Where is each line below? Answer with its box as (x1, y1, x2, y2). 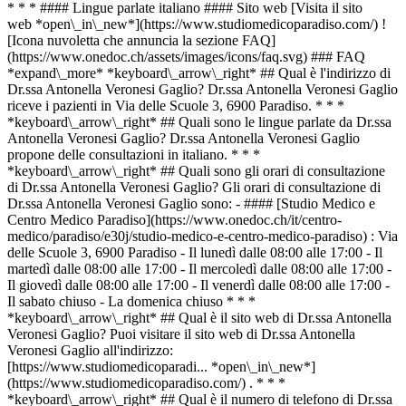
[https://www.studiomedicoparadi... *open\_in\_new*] (7, 359, 315, 374)
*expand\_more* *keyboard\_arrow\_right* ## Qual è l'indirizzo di (7, 65, 391, 81)
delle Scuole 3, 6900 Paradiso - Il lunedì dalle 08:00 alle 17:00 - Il (7, 245, 382, 260)
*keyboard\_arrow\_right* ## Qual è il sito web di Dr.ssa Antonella (7, 310, 391, 325)
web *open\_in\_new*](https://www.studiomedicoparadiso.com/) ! (7, 16, 386, 32)
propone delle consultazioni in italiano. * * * (7, 147, 260, 162)
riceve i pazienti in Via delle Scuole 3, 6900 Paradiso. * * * (7, 98, 344, 113)
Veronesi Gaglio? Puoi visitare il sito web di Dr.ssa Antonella (7, 326, 355, 342)
